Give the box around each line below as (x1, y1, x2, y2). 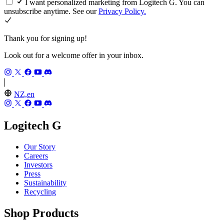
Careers (24, 151, 48, 160)
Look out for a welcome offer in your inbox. (4, 51, 143, 60)
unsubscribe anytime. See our (4, 7, 98, 16)
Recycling (24, 187, 56, 196)
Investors (24, 160, 52, 169)
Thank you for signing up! (4, 34, 87, 43)
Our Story (24, 142, 55, 151)
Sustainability (24, 178, 66, 187)
